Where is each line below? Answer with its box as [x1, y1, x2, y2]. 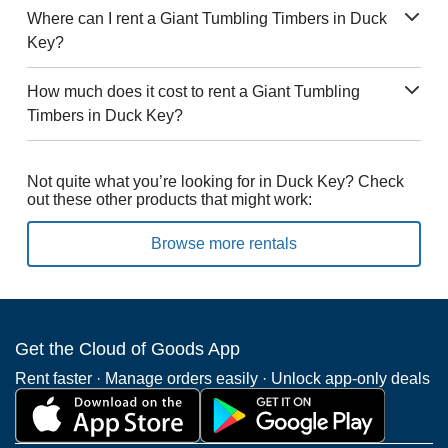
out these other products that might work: [26, 191, 312, 208]
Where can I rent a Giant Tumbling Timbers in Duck [26, 10, 387, 27]
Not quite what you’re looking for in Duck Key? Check [26, 173, 404, 190]
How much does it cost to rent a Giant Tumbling [26, 83, 360, 100]
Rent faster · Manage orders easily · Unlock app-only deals [15, 370, 430, 387]
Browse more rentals [150, 235, 297, 252]
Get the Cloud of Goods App [15, 339, 240, 359]
